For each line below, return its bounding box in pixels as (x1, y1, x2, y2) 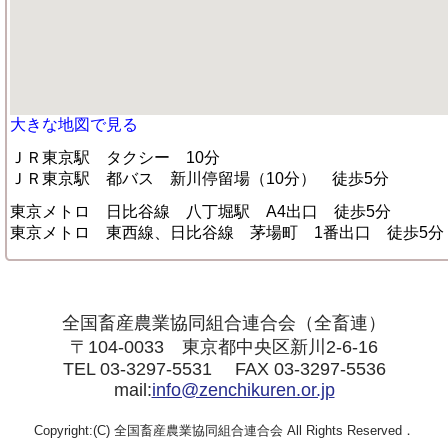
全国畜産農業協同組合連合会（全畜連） (62, 313, 386, 333)
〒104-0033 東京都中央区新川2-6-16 (70, 337, 378, 357)
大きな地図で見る (10, 116, 138, 133)
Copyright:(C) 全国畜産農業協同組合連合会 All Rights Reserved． (33, 423, 415, 438)
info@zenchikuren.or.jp (151, 380, 335, 400)
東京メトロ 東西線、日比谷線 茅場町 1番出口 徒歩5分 (10, 224, 444, 241)
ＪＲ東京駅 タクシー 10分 (10, 149, 220, 166)
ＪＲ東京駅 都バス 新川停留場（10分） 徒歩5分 (10, 170, 389, 187)
